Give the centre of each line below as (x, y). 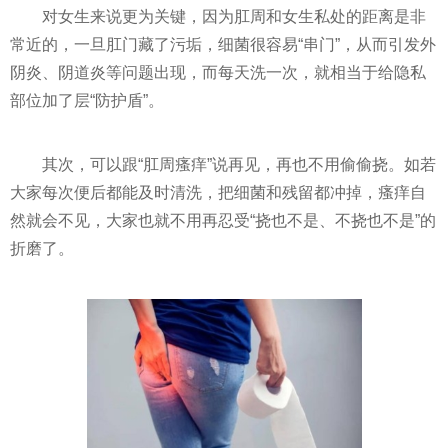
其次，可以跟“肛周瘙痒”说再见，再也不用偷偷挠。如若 (239, 164)
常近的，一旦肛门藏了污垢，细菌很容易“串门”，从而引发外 (223, 44)
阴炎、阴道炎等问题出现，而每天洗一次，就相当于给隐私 (218, 72)
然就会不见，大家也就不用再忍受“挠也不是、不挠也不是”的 (223, 220)
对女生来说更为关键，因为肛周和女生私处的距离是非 (234, 16)
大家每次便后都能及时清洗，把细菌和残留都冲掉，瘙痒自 (218, 192)
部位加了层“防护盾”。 (87, 100)
